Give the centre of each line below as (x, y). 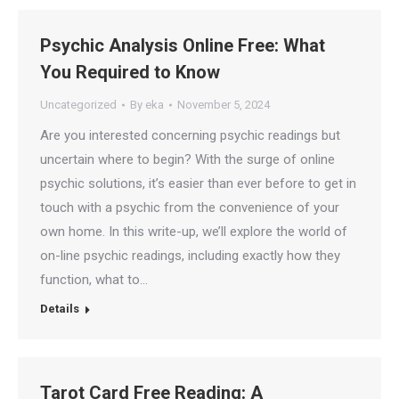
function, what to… (94, 280)
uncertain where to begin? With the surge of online (187, 159)
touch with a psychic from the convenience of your (190, 208)
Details (60, 309)
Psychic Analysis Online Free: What (183, 45)
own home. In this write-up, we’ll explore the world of (194, 232)
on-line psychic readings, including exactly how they (190, 256)
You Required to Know (130, 72)
